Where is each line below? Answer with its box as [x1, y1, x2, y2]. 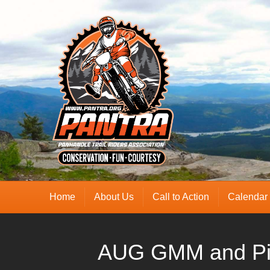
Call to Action [152, 192, 210, 202]
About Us [94, 192, 134, 202]
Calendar [228, 192, 268, 202]
